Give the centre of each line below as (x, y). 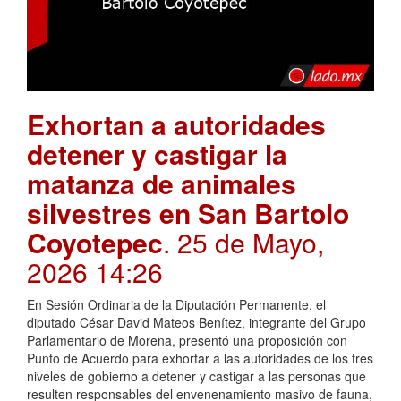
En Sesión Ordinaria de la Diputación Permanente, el (176, 304)
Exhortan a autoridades (176, 124)
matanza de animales (162, 183)
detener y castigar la (157, 153)
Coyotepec (95, 242)
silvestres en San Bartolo (188, 212)
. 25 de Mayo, (243, 242)
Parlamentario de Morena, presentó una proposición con (187, 340)
